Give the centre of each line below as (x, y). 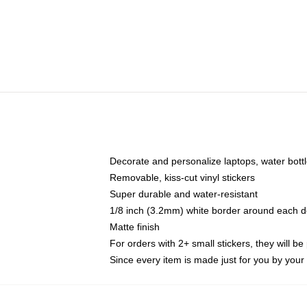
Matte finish (135, 227)
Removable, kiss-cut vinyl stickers (182, 177)
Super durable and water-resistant (184, 194)
